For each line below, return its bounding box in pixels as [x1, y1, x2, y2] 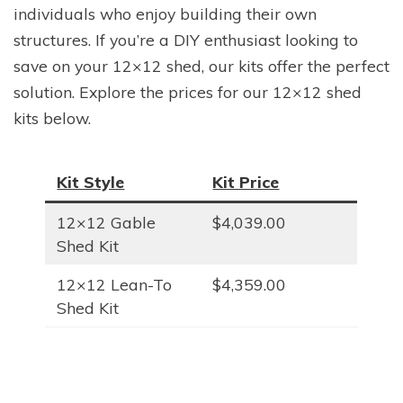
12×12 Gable [57, 212, 157, 233]
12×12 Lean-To [57, 274, 173, 295]
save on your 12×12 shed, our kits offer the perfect [13, 55, 390, 76]
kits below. [13, 107, 91, 128]
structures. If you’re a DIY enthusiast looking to [13, 29, 358, 49]
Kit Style [57, 172, 125, 193]
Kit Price [212, 172, 280, 193]
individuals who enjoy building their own [13, 3, 317, 23]
